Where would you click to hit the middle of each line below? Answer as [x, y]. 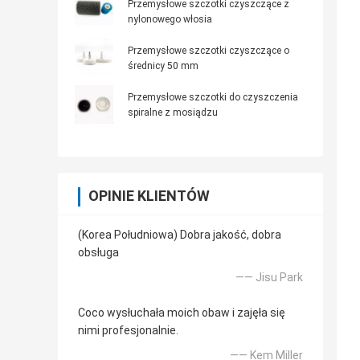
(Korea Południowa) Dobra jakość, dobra [180, 235]
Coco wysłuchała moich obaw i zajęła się [182, 313]
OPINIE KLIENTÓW [149, 196]
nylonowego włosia [170, 20]
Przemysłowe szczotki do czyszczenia [213, 98]
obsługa [98, 253]
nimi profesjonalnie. [128, 331]
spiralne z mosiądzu [173, 113]
